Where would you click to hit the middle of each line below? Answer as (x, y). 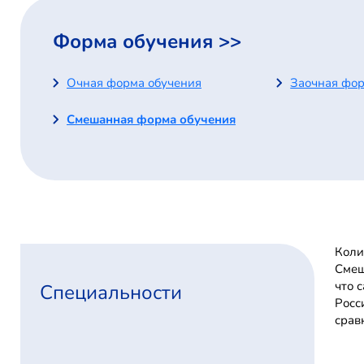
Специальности (111, 292)
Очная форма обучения (134, 82)
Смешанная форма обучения (151, 119)
